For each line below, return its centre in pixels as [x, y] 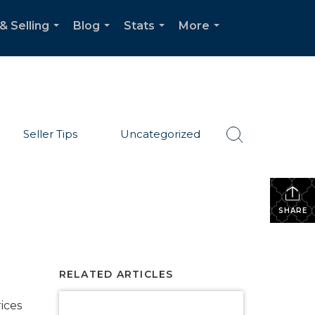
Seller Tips [50, 134]
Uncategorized [161, 134]
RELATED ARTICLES [116, 274]
